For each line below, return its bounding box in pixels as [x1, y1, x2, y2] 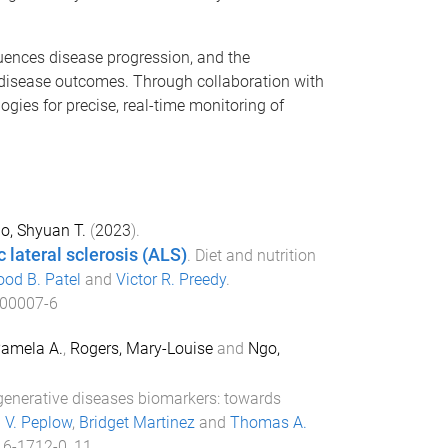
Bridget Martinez [78, 412, 195, 432]
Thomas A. [229, 412, 307, 432]
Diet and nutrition [194, 246, 316, 265]
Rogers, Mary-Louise [69, 338, 213, 358]
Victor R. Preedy [115, 270, 226, 289]
